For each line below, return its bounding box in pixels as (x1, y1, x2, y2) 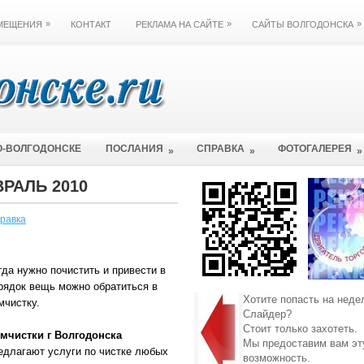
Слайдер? (243, 308, 292, 320)
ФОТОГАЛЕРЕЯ (278, 143, 352, 154)
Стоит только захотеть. (243, 323, 357, 335)
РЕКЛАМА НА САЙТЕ (136, 19, 223, 29)
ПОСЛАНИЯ (106, 143, 163, 154)
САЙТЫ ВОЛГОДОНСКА (252, 19, 353, 29)
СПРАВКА (197, 143, 245, 154)
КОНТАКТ (71, 19, 111, 29)
